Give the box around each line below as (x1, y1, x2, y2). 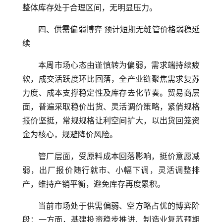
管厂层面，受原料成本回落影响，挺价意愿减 (38, 152, 200, 161)
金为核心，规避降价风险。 (22, 130, 117, 139)
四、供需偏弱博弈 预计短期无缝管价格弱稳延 (38, 25, 200, 34)
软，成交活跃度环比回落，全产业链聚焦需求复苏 (22, 75, 200, 83)
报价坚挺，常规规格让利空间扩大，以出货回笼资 (22, 116, 200, 125)
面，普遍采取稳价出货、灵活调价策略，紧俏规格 (22, 103, 200, 111)
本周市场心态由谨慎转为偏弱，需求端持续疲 (38, 61, 200, 69)
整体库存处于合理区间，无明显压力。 (22, 3, 157, 12)
